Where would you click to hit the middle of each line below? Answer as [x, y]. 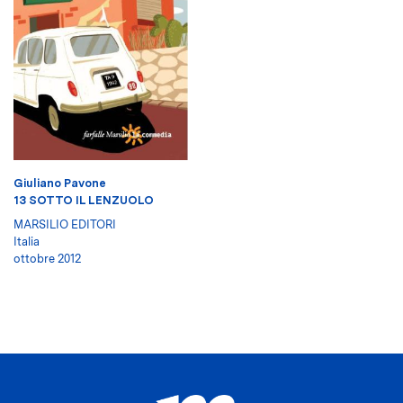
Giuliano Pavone [60, 184]
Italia [27, 242]
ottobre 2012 [47, 259]
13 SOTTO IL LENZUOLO [84, 201]
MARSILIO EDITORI [65, 225]
